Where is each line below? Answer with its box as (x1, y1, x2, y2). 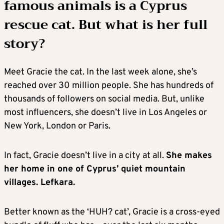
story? (4, 32, 45, 55)
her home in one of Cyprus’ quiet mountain (4, 163, 185, 175)
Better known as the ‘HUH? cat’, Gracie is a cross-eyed (4, 206, 220, 218)
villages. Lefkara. (4, 176, 75, 188)
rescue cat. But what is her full (4, 13, 207, 36)
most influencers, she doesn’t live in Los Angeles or (4, 106, 207, 118)
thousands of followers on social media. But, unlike (4, 93, 204, 105)
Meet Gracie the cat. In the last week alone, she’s (4, 66, 197, 78)
